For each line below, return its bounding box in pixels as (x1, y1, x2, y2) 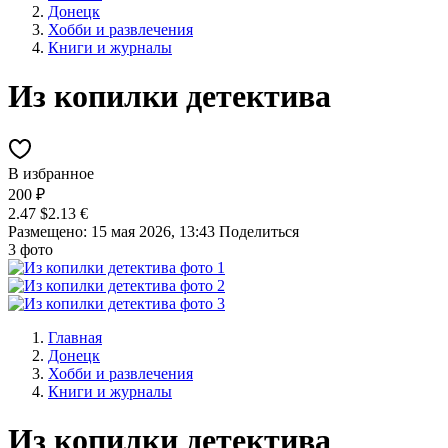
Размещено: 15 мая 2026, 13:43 (8, 222, 215, 240)
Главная (48, 328, 102, 346)
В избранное (8, 164, 94, 182)
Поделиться (219, 222, 299, 240)
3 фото (8, 240, 53, 258)
